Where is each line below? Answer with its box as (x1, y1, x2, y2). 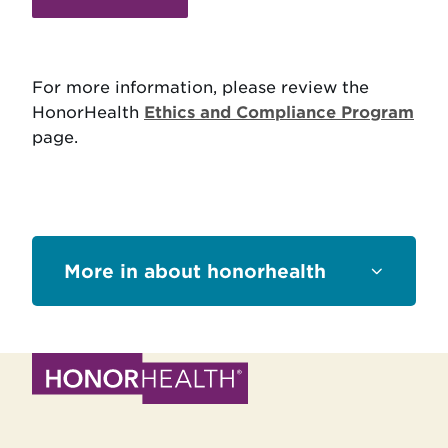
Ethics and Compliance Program (144, 102, 414, 122)
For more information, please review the (32, 77, 369, 97)
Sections (32, 257, 134, 290)
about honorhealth (144, 259, 326, 282)
